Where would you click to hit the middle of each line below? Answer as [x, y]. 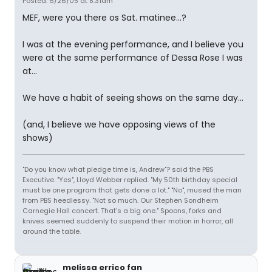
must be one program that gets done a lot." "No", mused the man [132, 190]
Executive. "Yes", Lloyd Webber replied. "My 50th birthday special [130, 180]
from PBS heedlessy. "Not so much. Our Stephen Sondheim [121, 200]
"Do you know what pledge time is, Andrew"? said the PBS [118, 169]
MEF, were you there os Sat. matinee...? [104, 18]
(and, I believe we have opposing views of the [119, 124]
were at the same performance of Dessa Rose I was [133, 58]
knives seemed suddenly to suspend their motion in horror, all [128, 221]
